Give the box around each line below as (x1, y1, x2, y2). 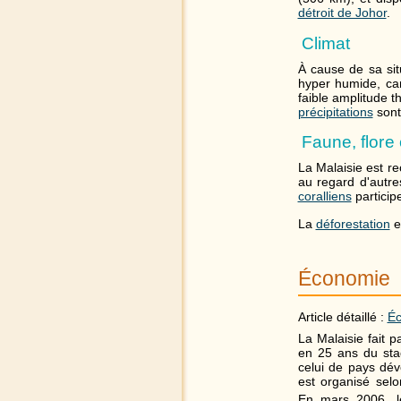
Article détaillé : (297, 309, 388, 324)
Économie (297, 266, 391, 290)
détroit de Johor (297, 5, 387, 21)
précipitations (297, 104, 373, 119)
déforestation (315, 216, 390, 231)
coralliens (297, 189, 352, 204)
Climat (301, 33, 351, 53)
